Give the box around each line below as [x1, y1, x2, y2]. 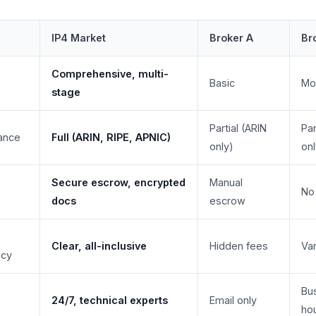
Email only [209, 294, 257, 307]
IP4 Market [51, 32, 106, 44]
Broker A [209, 32, 253, 44]
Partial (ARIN [209, 122, 267, 135]
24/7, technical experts [51, 294, 168, 307]
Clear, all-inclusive [51, 240, 147, 253]
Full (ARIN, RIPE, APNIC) [51, 131, 171, 144]
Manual [209, 176, 243, 189]
